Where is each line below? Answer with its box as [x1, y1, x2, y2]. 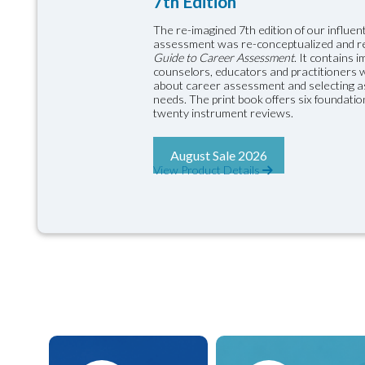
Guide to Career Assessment [153, 51, 294, 65]
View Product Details [153, 163, 262, 178]
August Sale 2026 [170, 147, 267, 164]
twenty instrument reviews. [153, 106, 293, 121]
